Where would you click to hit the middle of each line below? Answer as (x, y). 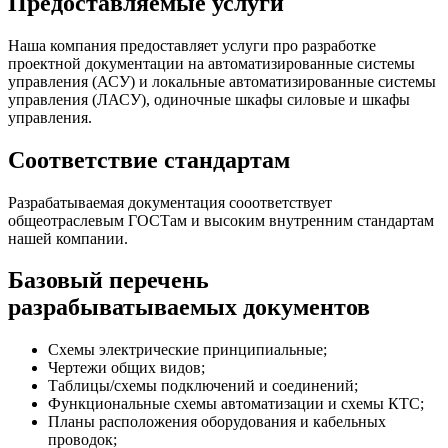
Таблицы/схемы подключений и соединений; (203, 386)
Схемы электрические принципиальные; (187, 350)
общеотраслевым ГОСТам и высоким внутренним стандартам (221, 220)
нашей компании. (68, 238)
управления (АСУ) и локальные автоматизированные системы (222, 81)
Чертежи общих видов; (126, 368)
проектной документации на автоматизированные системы (211, 63)
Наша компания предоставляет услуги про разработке (192, 45)
